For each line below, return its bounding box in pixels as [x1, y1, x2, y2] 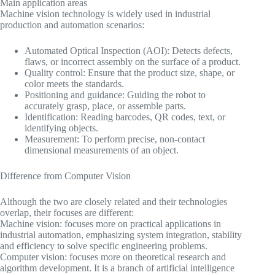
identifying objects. [25, 122, 98, 133]
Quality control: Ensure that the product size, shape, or [25, 67, 234, 78]
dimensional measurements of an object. [25, 144, 179, 155]
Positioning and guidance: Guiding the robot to [25, 89, 206, 100]
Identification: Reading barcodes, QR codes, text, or [25, 111, 225, 122]
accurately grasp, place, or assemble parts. [25, 100, 186, 111]
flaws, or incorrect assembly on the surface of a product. [25, 56, 241, 67]
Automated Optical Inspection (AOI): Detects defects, [25, 45, 233, 56]
